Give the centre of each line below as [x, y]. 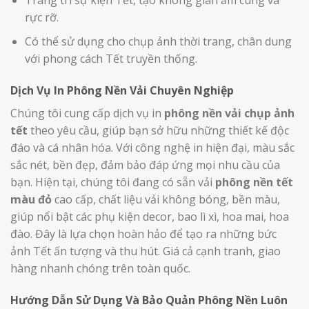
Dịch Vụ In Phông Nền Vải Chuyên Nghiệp [122, 90]
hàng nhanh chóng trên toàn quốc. [100, 268]
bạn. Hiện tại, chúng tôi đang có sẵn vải [113, 182]
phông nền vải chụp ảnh [229, 113]
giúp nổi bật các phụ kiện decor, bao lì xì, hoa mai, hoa [150, 216]
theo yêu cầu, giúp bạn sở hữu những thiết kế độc [158, 130]
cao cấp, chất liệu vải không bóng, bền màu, [166, 199]
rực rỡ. [41, 18]
